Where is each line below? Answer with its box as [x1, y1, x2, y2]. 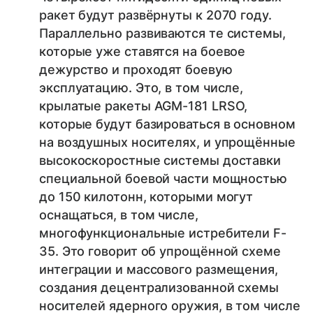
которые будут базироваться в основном [39, 116, 296, 131]
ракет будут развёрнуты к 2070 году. [39, 7, 272, 22]
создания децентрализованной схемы [39, 279, 279, 295]
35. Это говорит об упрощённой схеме [39, 243, 281, 259]
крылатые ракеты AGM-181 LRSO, [39, 98, 248, 113]
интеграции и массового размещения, [39, 261, 278, 277]
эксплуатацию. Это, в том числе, [39, 80, 244, 95]
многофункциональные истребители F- [39, 225, 286, 240]
